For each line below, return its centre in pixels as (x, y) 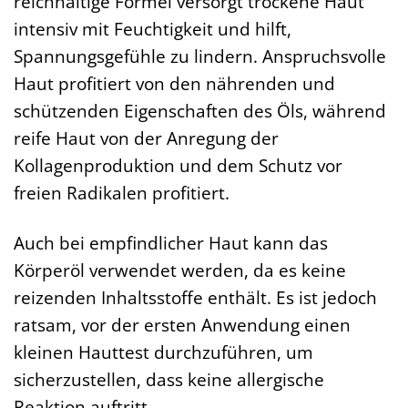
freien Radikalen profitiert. (122, 193)
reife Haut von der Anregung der (146, 138)
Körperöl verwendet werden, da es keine (180, 270)
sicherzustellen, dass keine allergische (169, 380)
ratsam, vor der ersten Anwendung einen (182, 325)
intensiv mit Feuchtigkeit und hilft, (153, 29)
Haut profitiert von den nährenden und (174, 84)
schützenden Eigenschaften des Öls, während (200, 111)
